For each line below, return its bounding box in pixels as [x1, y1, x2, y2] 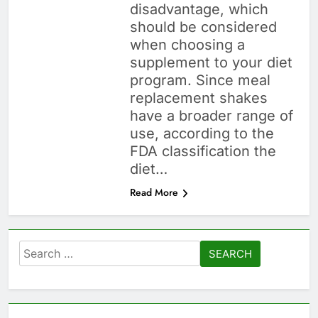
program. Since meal [129, 72, 270, 89]
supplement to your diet [129, 54, 292, 72]
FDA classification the [129, 143, 276, 160]
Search [18, 241, 59, 257]
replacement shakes [129, 89, 268, 107]
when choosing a [129, 36, 245, 54]
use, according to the [129, 125, 274, 143]
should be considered [129, 18, 277, 36]
